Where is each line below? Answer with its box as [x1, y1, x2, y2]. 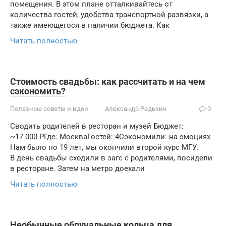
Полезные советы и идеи [10, 105, 88, 112]
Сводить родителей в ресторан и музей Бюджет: [10, 122, 184, 131]
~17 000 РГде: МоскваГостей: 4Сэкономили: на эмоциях [10, 132, 210, 141]
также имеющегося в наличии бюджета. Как [10, 21, 169, 30]
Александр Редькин [105, 105, 167, 112]
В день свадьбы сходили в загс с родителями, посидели [10, 153, 212, 162]
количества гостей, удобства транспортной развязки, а [10, 10, 208, 19]
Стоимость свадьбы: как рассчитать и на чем [10, 76, 205, 87]
